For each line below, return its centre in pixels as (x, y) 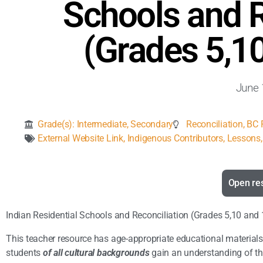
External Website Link (80, 139)
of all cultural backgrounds (96, 253)
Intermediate (102, 124)
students (24, 253)
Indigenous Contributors (175, 139)
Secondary (152, 124)
